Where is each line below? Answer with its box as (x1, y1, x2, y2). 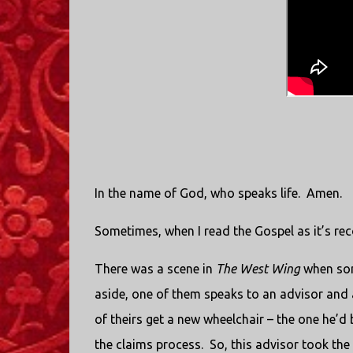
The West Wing (215, 262, 300, 276)
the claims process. (94, 337, 203, 351)
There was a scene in (94, 262, 216, 276)
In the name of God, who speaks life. (94, 186, 300, 200)
